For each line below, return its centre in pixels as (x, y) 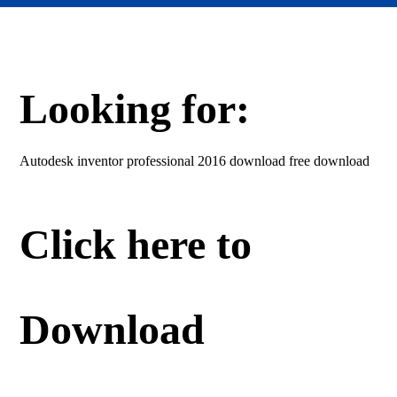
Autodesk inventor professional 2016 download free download (195, 161)
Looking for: (135, 109)
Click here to (136, 244)
